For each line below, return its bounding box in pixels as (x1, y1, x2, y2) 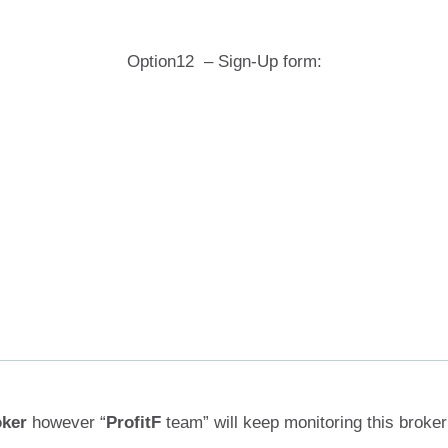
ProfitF (106, 413, 161, 433)
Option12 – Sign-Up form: (126, 52, 322, 72)
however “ (27, 413, 106, 433)
